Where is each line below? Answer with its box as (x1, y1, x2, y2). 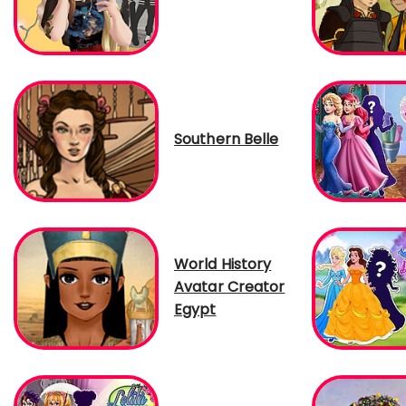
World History (174, 254, 272, 275)
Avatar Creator (174, 276, 285, 298)
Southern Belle (174, 129, 279, 150)
